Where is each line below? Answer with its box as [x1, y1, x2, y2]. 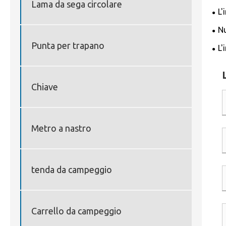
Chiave [31, 81, 58, 92]
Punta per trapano [31, 40, 104, 50]
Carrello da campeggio [31, 205, 122, 216]
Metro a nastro [31, 123, 91, 133]
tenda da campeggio [31, 164, 112, 175]
